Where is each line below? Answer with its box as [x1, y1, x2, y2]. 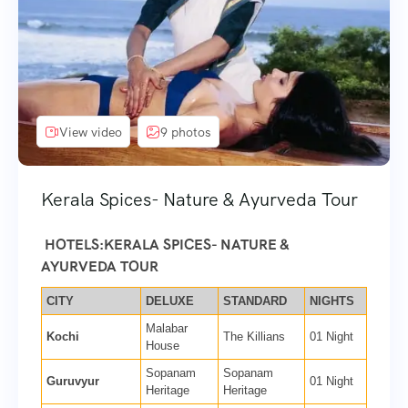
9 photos [160, 123, 211, 140]
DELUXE [146, 294, 194, 309]
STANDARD [223, 294, 287, 309]
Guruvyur [46, 374, 99, 389]
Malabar [146, 321, 188, 336]
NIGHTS [310, 294, 354, 309]
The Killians [223, 330, 285, 344]
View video [59, 123, 122, 140]
